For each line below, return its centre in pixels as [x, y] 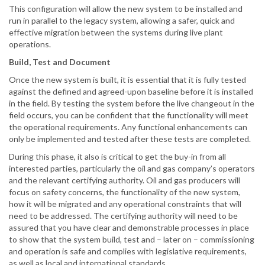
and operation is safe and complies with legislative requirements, [128, 251]
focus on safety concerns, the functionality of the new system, [125, 192]
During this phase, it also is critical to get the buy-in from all [117, 157]
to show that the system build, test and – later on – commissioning [132, 240]
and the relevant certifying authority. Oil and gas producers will [125, 180]
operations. [30, 44]
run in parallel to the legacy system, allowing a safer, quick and [122, 21]
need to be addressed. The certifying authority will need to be [123, 216]
